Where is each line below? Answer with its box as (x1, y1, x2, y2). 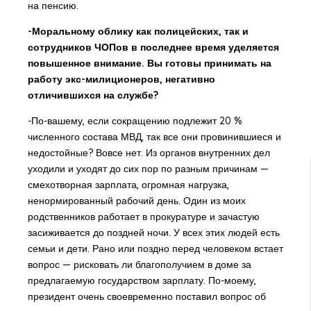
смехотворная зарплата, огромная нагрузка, (27, 178, 229, 192)
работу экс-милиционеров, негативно (27, 73, 215, 86)
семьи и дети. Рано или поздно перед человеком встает (27, 242, 283, 255)
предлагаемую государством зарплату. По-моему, (27, 274, 256, 287)
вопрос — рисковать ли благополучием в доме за (27, 258, 251, 271)
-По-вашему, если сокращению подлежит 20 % (27, 115, 242, 128)
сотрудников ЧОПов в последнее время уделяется (27, 41, 279, 54)
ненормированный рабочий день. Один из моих (27, 194, 246, 208)
